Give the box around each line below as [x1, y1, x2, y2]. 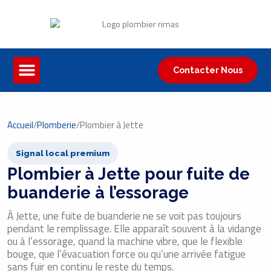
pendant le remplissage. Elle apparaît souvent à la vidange [7, 220, 261, 237]
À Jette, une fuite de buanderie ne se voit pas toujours [7, 207, 241, 224]
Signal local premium [16, 148, 109, 158]
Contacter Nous [172, 64, 243, 75]
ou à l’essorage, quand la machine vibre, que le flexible [7, 233, 243, 250]
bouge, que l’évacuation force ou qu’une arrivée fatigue [7, 246, 246, 263]
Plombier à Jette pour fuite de [7, 164, 250, 184]
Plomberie [37, 118, 76, 132]
